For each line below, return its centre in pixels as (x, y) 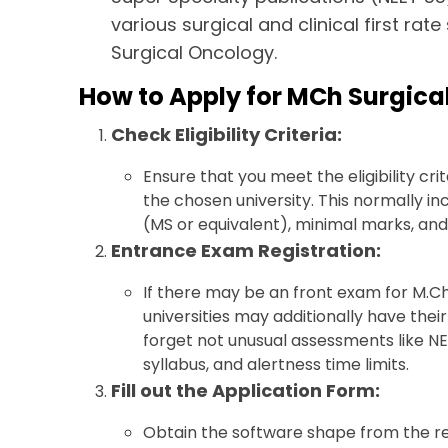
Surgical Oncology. (194, 52)
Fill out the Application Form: (246, 390)
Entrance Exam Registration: (246, 250)
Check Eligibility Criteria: (227, 134)
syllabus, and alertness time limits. (276, 364)
